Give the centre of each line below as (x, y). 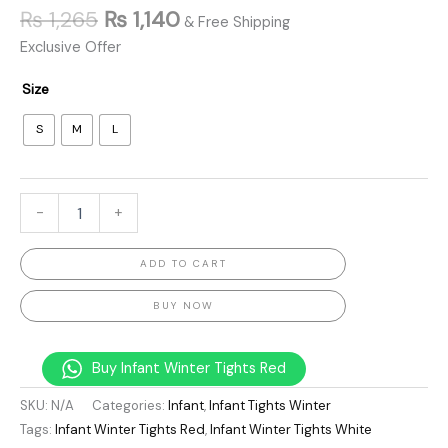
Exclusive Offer (70, 48)
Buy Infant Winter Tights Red (189, 368)
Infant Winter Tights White (291, 430)
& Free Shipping (237, 22)
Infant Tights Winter (270, 406)
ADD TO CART (183, 263)
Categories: (130, 406)
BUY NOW (183, 305)
